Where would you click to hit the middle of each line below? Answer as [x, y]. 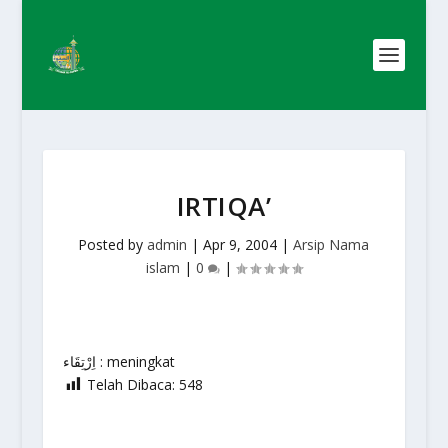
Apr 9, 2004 [240, 244]
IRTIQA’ [224, 206]
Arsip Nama [331, 244]
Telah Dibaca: [130, 384]
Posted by [113, 244]
